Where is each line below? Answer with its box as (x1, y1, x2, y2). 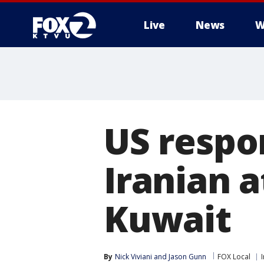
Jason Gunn (169, 252, 206, 262)
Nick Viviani (115, 252, 152, 262)
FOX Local (217, 252, 250, 262)
